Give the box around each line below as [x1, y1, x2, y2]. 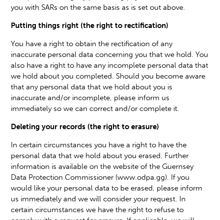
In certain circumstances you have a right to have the [11, 140, 187, 149]
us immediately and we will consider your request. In [11, 194, 186, 203]
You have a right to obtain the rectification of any [11, 39, 173, 48]
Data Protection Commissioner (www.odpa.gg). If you [11, 172, 190, 182]
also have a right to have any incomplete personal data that [11, 60, 209, 70]
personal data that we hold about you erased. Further [11, 151, 189, 160]
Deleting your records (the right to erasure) [11, 122, 160, 131]
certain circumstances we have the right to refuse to [11, 205, 184, 214]
